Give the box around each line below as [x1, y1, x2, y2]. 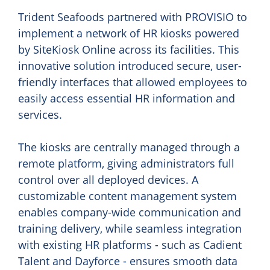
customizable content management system [18, 189, 237, 203]
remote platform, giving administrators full [18, 156, 234, 171]
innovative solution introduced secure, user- [18, 58, 242, 73]
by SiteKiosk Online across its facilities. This [18, 42, 239, 57]
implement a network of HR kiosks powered [18, 26, 239, 40]
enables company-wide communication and [18, 205, 241, 219]
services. [18, 107, 62, 122]
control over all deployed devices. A [18, 172, 198, 187]
